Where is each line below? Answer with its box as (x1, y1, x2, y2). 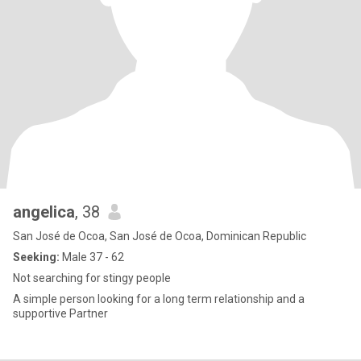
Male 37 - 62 (60, 251, 124, 263)
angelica (13, 202, 75, 222)
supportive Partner (13, 307, 108, 320)
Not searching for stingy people (13, 272, 171, 284)
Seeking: (13, 251, 60, 263)
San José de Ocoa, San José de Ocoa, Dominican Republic (13, 230, 306, 243)
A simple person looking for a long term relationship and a (13, 293, 305, 305)
